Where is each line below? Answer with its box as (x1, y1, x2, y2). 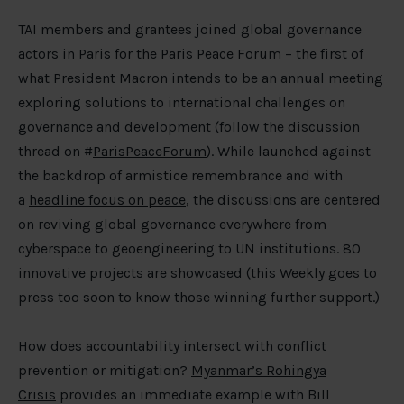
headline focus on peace (29, 191, 186, 209)
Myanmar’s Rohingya (191, 362, 326, 380)
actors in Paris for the (18, 45, 161, 63)
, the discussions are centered (186, 191, 381, 209)
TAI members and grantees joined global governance (18, 21, 362, 39)
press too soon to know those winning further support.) (18, 289, 380, 307)
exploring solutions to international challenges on (18, 94, 345, 112)
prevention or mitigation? (18, 362, 191, 380)
